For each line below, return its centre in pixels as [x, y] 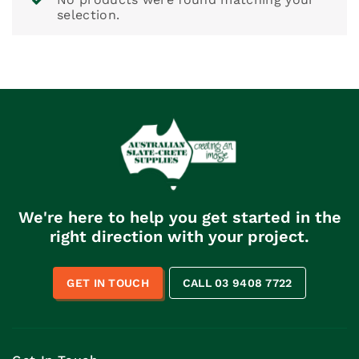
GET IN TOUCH [108, 282]
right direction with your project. [179, 236]
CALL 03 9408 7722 [237, 282]
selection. [89, 14]
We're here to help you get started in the [179, 217]
